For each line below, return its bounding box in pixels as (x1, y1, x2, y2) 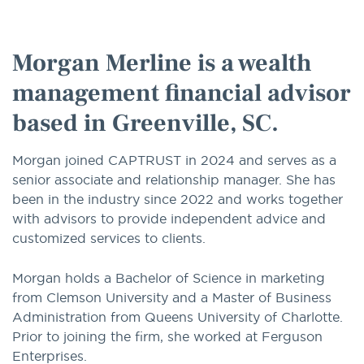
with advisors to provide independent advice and (12, 210, 326, 227)
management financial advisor (12, 77, 351, 110)
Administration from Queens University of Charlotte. (12, 309, 343, 326)
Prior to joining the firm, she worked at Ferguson (12, 328, 323, 345)
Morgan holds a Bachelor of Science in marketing (12, 270, 325, 287)
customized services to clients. (12, 230, 206, 247)
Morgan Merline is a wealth (12, 47, 312, 80)
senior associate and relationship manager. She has (12, 171, 336, 188)
